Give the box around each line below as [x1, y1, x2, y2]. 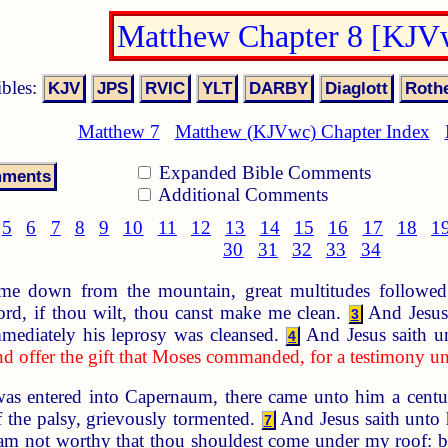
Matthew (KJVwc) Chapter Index [174, 121, 430, 143]
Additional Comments [154, 183, 328, 205]
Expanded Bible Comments [154, 161, 371, 183]
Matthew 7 [77, 121, 160, 143]
